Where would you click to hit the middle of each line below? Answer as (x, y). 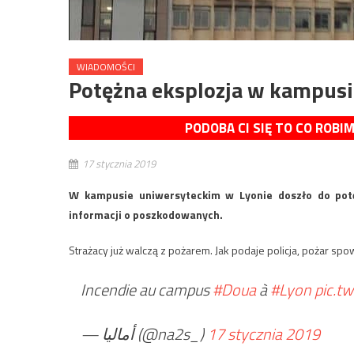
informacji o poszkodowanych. (146, 215)
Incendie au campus (147, 290)
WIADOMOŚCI (106, 67)
